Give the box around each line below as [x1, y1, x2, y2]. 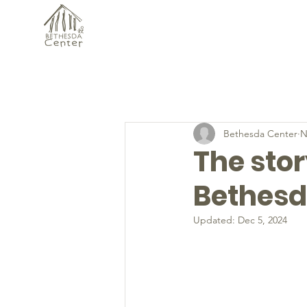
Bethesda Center [223, 127, 297, 140]
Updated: [193, 214, 238, 226]
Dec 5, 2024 [238, 214, 287, 226]
